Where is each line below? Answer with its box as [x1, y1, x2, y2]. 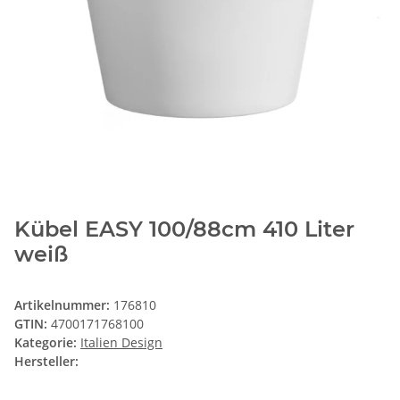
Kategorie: [14, 333, 80, 351]
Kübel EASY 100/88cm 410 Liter [14, 215, 354, 242]
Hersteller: [14, 352, 79, 370]
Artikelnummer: [14, 296, 113, 313]
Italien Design [80, 333, 162, 351]
